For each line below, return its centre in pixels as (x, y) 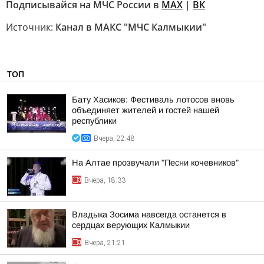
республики (94, 121)
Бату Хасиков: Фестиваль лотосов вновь (153, 100)
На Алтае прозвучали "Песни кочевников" (155, 163)
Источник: (31, 27)
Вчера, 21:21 (105, 243)
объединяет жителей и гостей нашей (146, 110)
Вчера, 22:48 (114, 138)
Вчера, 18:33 (105, 180)
